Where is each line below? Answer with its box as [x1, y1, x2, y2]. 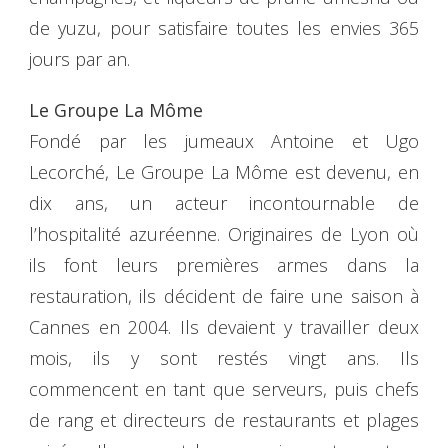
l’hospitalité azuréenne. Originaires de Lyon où [29, 221, 419, 246]
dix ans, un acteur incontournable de [29, 190, 419, 215]
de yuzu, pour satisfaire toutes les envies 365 [29, 15, 419, 40]
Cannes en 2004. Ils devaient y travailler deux [29, 314, 419, 339]
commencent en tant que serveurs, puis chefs [29, 376, 419, 401]
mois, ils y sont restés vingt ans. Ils [29, 345, 419, 370]
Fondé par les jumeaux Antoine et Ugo [29, 128, 419, 153]
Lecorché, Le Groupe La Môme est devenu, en [29, 159, 419, 184]
